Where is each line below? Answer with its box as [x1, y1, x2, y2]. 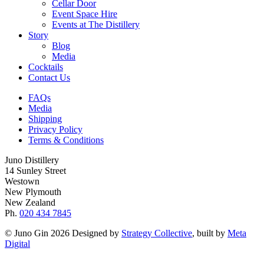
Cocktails [28, 62, 63, 72]
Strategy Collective [121, 228, 192, 239]
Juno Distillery [5, 155, 59, 166]
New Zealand [5, 197, 55, 208]
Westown [5, 176, 39, 187]
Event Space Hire [52, 9, 117, 19]
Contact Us [28, 72, 70, 83]
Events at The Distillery [52, 19, 140, 30]
